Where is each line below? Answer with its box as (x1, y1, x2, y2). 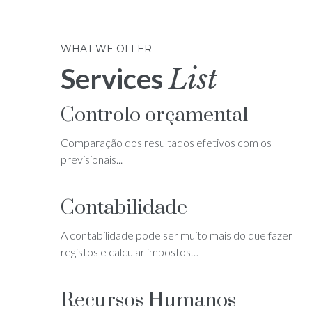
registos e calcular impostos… (61, 244, 198, 258)
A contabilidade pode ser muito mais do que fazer (61, 228, 292, 242)
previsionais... (61, 152, 123, 166)
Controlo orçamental (61, 102, 248, 128)
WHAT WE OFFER (61, 42, 152, 55)
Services (61, 61, 169, 95)
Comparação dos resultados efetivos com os (61, 135, 272, 149)
